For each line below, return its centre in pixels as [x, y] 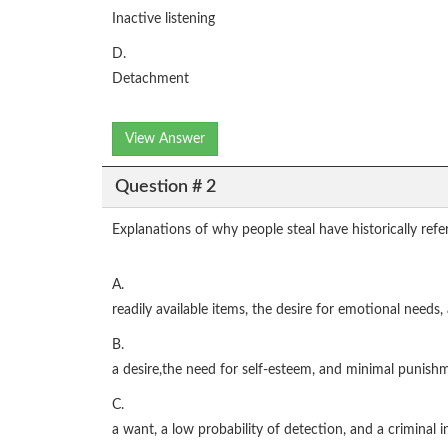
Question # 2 [165, 186]
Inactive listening [163, 19]
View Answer [165, 139]
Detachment [150, 79]
